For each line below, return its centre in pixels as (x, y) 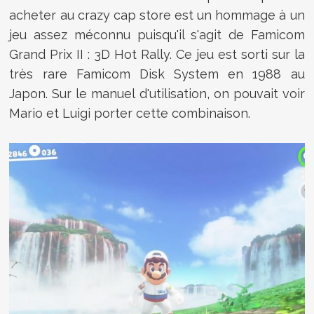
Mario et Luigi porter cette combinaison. (130, 113)
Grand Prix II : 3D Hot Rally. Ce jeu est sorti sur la (157, 54)
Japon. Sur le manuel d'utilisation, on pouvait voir (157, 93)
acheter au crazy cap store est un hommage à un (157, 15)
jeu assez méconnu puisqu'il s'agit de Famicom (157, 34)
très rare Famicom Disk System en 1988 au (157, 74)
